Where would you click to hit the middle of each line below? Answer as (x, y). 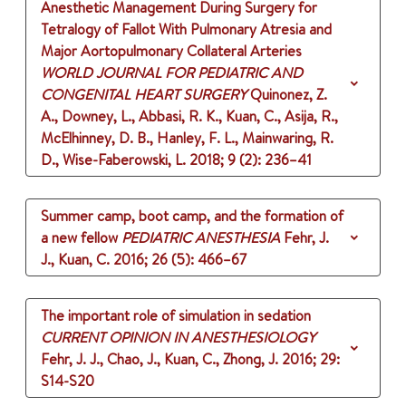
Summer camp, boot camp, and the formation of (192, 216)
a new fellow (79, 238)
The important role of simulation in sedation (176, 316)
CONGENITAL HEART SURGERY (144, 95)
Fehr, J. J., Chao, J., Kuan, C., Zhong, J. (159, 359)
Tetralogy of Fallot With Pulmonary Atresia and (186, 29)
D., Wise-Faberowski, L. (113, 160)
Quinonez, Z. (289, 95)
